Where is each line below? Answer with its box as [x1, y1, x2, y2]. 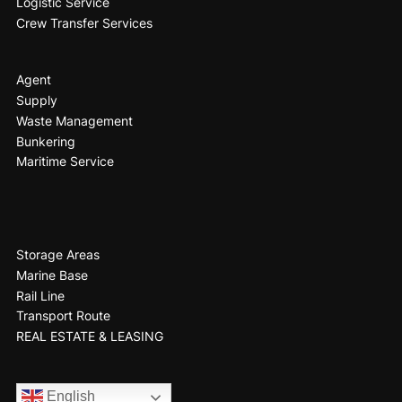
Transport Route [15, 308, 110, 324]
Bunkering [15, 133, 75, 149]
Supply [15, 92, 57, 109]
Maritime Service [15, 153, 114, 170]
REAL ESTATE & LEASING [15, 328, 163, 345]
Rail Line [15, 287, 65, 303]
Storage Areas [15, 247, 100, 263]
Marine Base [15, 267, 88, 283]
